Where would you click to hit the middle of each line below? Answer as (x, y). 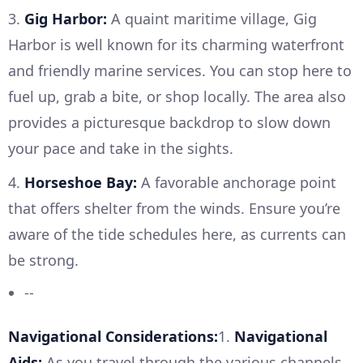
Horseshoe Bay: (81, 183)
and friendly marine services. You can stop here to (180, 71)
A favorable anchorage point (237, 183)
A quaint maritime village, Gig (212, 19)
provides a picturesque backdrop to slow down (169, 123)
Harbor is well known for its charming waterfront (176, 45)
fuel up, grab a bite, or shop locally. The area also (177, 97)
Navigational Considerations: (113, 337)
